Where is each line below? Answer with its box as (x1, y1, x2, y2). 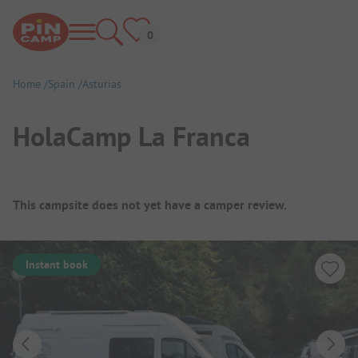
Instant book (26, 257, 88, 272)
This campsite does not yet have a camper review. (13, 196, 287, 213)
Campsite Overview (13, 181, 182, 209)
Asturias (82, 77, 121, 91)
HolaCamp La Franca (13, 118, 250, 154)
